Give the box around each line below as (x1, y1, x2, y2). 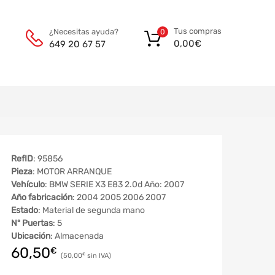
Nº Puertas (11, 217, 53, 228)
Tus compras (174, 26, 222, 36)
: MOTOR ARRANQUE (33, 166, 112, 177)
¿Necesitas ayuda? (49, 26, 118, 36)
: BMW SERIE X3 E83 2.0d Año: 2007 (45, 179, 184, 190)
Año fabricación (11, 192, 72, 203)
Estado (11, 204, 38, 215)
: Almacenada (50, 230, 104, 241)
